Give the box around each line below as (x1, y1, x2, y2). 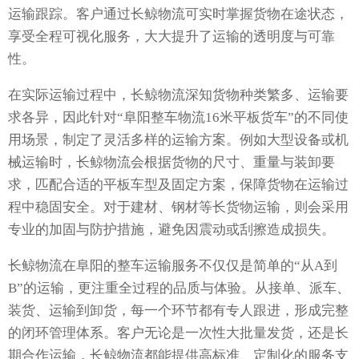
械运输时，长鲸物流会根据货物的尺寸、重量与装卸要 (8, 155, 335, 171)
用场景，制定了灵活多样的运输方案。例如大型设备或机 (8, 132, 349, 148)
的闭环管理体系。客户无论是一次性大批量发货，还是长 (8, 325, 349, 341)
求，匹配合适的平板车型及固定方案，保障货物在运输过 (8, 177, 349, 193)
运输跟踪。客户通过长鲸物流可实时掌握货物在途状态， (8, 6, 349, 22)
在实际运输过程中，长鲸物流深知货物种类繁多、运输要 (8, 87, 349, 103)
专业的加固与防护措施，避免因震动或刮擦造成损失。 (8, 222, 335, 238)
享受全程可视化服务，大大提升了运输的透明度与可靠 (8, 29, 335, 45)
